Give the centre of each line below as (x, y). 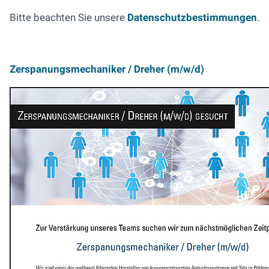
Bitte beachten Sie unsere (68, 17)
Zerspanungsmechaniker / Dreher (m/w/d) (107, 69)
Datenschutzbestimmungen (192, 17)
